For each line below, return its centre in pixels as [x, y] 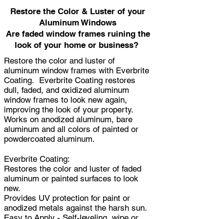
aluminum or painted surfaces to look [71, 178]
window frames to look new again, [66, 99]
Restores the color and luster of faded [73, 168]
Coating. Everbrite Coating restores [70, 80]
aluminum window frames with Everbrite [77, 70]
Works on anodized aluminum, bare [68, 119]
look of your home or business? [78, 45]
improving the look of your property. [70, 109]
